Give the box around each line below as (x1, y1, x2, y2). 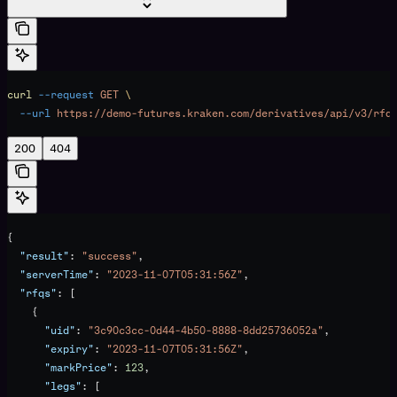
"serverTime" (7, 267, 94, 282)
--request (32, 87, 94, 102)
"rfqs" (7, 285, 57, 300)
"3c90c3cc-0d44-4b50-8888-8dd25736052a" (88, 323, 323, 338)
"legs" (7, 378, 82, 393)
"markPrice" (7, 360, 113, 375)
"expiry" (7, 341, 94, 356)
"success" (82, 248, 137, 263)
